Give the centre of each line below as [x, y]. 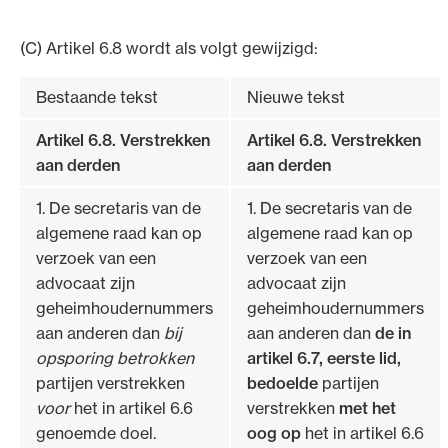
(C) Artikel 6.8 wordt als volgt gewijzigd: [169, 47]
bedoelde [282, 382]
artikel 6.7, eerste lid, [324, 357]
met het [367, 407]
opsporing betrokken [115, 357]
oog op [274, 432]
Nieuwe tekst [296, 96]
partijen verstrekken [110, 382]
